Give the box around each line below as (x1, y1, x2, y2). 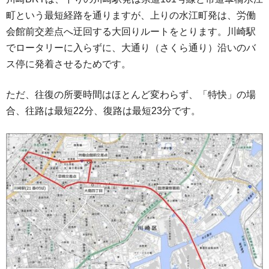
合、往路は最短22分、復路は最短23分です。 (6, 106, 201, 116)
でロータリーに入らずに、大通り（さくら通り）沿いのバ (6, 43, 256, 53)
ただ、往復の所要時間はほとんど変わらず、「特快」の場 (6, 89, 256, 100)
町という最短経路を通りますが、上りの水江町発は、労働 (6, 10, 256, 21)
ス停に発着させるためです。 (6, 59, 131, 70)
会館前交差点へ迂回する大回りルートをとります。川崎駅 (6, 26, 256, 37)
